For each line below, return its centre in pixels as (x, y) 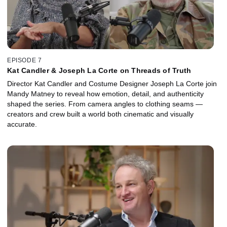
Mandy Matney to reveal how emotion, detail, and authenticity (105, 93)
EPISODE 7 (25, 60)
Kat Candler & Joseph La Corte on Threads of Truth (99, 70)
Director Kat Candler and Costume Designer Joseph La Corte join (112, 83)
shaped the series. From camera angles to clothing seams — (105, 104)
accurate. (22, 124)
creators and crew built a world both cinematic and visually (100, 114)
